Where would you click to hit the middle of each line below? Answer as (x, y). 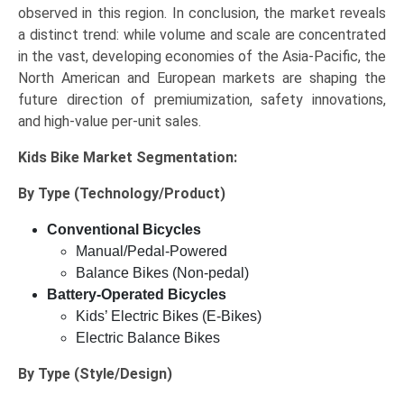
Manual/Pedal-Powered (151, 252)
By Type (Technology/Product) (122, 194)
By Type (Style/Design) (95, 374)
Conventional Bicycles (124, 230)
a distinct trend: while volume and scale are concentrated (202, 35)
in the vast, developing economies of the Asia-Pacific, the (202, 57)
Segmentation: (187, 158)
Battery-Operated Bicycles (137, 295)
